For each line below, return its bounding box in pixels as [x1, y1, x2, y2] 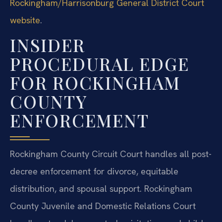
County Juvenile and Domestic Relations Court [10, 200, 196, 212]
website [10, 14, 40, 26]
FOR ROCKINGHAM [10, 71, 180, 95]
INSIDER [10, 33, 85, 57]
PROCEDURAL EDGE [10, 52, 189, 76]
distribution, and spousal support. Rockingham [10, 183, 192, 195]
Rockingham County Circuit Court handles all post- [10, 148, 212, 160]
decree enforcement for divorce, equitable [10, 166, 178, 177]
